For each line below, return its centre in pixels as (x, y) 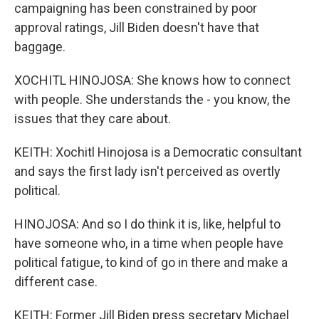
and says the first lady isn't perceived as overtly (147, 171)
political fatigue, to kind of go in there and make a (151, 262)
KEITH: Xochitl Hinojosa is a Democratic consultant (158, 152)
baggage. (40, 47)
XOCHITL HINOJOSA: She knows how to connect (152, 80)
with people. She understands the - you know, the (152, 99)
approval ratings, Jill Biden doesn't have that (137, 27)
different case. (56, 282)
